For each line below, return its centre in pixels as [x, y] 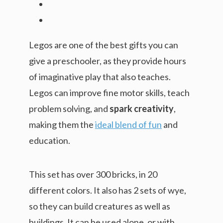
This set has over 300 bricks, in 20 [93, 174]
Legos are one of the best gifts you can [104, 45]
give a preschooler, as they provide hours [108, 60]
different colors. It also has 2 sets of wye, [108, 190]
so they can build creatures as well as [100, 206]
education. [50, 140]
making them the [62, 124]
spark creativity [142, 108]
